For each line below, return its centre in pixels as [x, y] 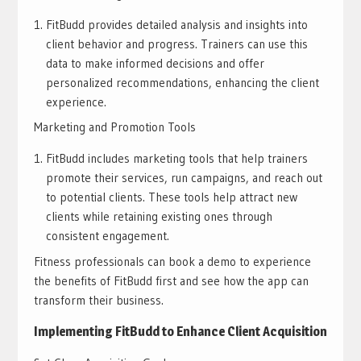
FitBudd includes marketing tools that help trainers [176, 159]
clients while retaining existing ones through [159, 217]
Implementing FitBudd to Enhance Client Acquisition [180, 331]
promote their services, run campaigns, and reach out [184, 178]
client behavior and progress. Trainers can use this [176, 44]
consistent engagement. [107, 236]
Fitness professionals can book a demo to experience [172, 261]
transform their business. [98, 300]
